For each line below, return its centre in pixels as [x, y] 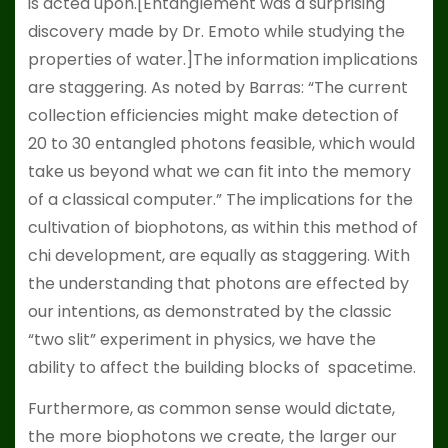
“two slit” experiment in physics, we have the [201, 339]
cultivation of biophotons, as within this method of [222, 227]
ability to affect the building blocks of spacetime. [221, 367]
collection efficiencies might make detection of [213, 115]
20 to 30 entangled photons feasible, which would [221, 143]
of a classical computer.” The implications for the [220, 199]
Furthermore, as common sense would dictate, [211, 408]
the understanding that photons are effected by [218, 283]
